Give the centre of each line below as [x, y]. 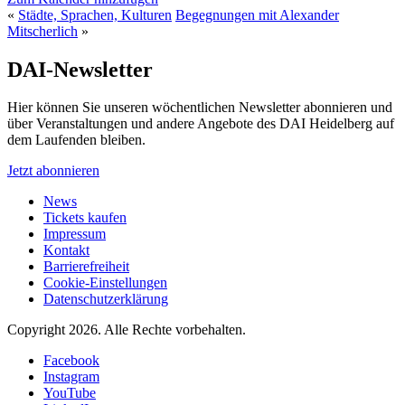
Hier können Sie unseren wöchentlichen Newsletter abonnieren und [200, 108]
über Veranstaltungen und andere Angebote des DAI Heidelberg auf [201, 124]
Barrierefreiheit [86, 267]
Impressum [75, 234]
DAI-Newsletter [80, 69]
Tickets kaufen [85, 218]
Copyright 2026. [54, 330]
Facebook [71, 361]
